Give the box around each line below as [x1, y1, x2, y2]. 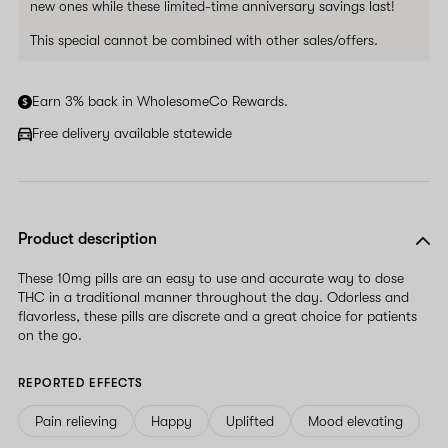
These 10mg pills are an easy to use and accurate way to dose [18, 269, 404, 286]
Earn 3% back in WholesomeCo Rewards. [32, 92, 288, 109]
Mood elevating [308, 412, 403, 429]
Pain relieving [35, 412, 117, 429]
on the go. [18, 326, 82, 343]
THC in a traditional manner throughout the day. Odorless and [18, 288, 409, 305]
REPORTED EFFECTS [18, 375, 144, 390]
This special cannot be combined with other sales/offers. [30, 31, 378, 48]
